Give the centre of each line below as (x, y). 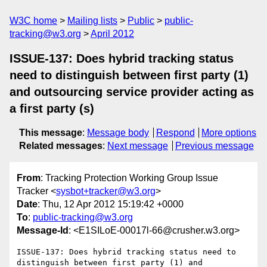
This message (51, 133)
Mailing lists (92, 21)
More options (229, 133)
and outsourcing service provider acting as (132, 92)
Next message (138, 146)
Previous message (214, 146)
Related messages (61, 146)
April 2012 (112, 34)
